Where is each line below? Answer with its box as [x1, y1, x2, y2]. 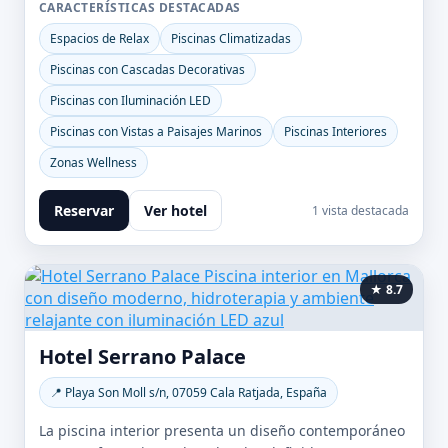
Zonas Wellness [50, 154, 137, 171]
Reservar [54, 201, 114, 220]
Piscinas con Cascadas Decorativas [50, 61, 245, 78]
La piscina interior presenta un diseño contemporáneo [39, 421, 405, 440]
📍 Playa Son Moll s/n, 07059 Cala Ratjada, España [50, 384, 327, 401]
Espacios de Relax [50, 30, 149, 47]
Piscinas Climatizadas [171, 30, 291, 47]
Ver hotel [144, 201, 207, 220]
